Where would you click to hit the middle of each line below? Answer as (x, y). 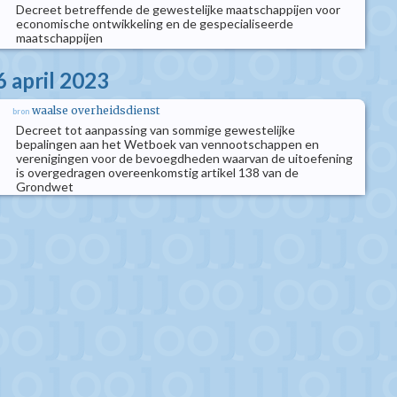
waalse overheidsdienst (96, 110)
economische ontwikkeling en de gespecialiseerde (155, 23)
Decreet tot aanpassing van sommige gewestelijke (156, 130)
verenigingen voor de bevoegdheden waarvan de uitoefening (184, 158)
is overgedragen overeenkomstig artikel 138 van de (157, 172)
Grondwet (45, 187)
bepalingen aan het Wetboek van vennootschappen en (167, 144)
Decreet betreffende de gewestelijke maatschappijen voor (178, 9)
